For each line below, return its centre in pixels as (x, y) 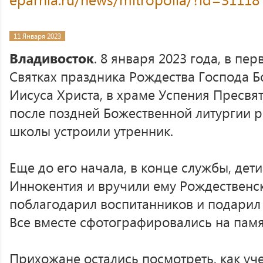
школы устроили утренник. (91, 131)
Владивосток (52, 58)
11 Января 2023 (37, 36)
